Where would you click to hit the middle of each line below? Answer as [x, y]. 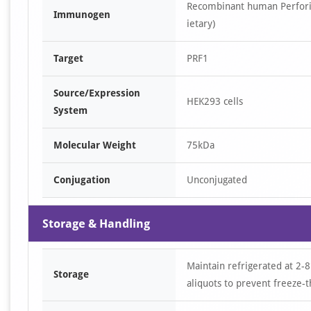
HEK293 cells [215, 101]
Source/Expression [97, 93]
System [70, 110]
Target [68, 58]
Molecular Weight [95, 145]
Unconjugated [217, 180]
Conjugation [82, 180]
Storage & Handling [96, 224]
